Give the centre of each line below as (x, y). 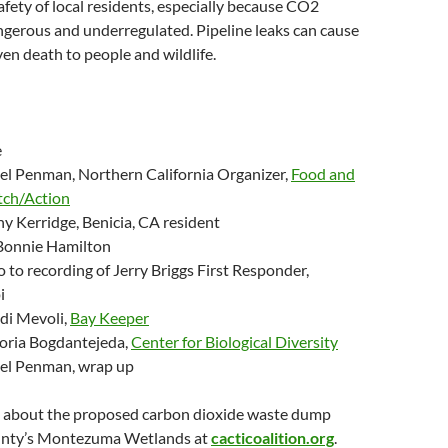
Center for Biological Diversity (234, 341)
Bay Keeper (109, 317)
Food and (323, 173)
